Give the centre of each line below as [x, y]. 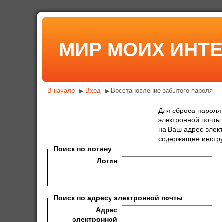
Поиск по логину [82, 148]
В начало [61, 90]
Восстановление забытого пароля [162, 90]
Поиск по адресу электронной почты [118, 197]
